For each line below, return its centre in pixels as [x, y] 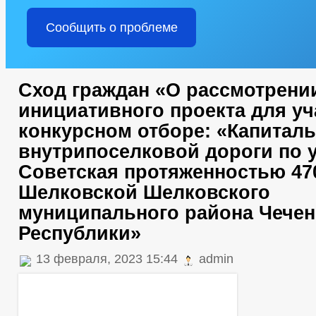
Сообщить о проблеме [111, 28]
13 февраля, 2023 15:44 [107, 259]
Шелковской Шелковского [144, 193]
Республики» [80, 233]
